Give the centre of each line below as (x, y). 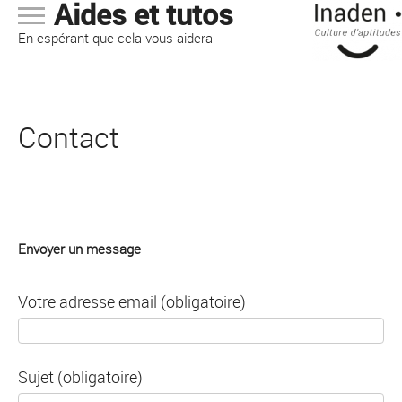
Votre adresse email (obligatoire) (132, 301)
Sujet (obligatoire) (80, 377)
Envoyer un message (79, 249)
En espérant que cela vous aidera (115, 38)
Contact (69, 138)
